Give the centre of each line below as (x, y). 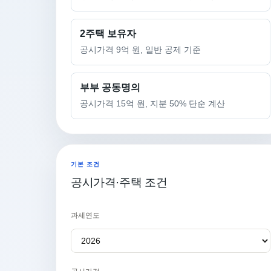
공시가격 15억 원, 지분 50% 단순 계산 (152, 104)
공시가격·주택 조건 (119, 182)
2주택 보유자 (108, 34)
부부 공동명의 (110, 87)
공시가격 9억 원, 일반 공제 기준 (140, 50)
